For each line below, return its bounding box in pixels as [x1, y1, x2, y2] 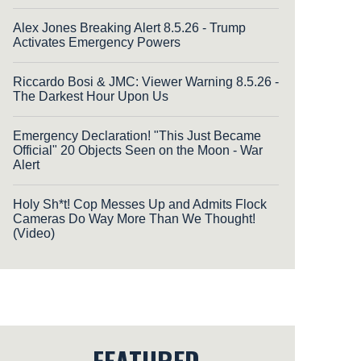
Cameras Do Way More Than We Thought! [13, 212, 255, 226]
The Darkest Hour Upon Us [13, 89, 168, 104]
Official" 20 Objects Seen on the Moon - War [13, 143, 263, 158]
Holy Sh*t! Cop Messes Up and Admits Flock [13, 197, 267, 212]
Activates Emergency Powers [13, 35, 180, 50]
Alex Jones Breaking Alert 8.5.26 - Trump [13, 21, 246, 35]
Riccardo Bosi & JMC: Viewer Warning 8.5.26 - [13, 75, 279, 89]
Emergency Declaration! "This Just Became [13, 129, 261, 143]
